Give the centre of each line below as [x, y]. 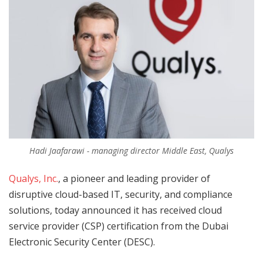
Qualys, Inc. [33, 179]
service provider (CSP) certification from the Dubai [119, 226]
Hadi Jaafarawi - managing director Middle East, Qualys [131, 151]
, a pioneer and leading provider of [134, 179]
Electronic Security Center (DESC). [82, 242]
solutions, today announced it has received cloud [115, 210]
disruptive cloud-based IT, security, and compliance [121, 195]
